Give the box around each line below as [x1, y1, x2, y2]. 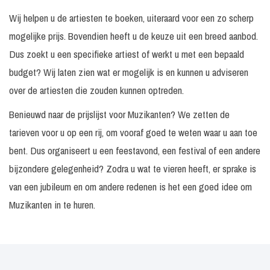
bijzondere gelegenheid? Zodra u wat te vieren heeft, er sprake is [9, 162, 256, 175]
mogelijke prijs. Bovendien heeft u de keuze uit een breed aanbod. [9, 29, 258, 43]
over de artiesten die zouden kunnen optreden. [9, 83, 184, 97]
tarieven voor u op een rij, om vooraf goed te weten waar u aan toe [9, 125, 257, 139]
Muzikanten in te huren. [9, 198, 95, 212]
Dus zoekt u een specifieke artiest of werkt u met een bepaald [9, 47, 244, 61]
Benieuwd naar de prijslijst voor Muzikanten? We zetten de [9, 107, 230, 121]
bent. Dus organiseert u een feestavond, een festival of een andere [9, 143, 260, 157]
